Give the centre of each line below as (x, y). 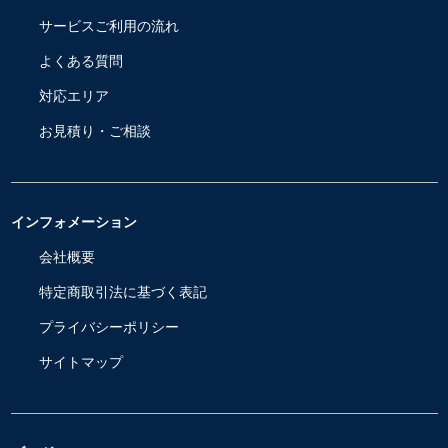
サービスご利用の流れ (108, 25)
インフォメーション (73, 221)
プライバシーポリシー (108, 326)
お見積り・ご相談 (94, 130)
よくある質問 (80, 60)
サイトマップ (80, 361)
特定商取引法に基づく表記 (122, 291)
